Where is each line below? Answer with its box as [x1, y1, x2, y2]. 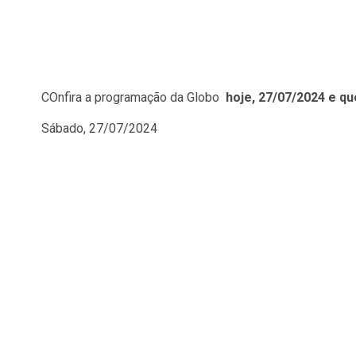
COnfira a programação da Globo [41, 90, 226, 105]
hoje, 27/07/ [226, 90, 296, 105]
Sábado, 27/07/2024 [41, 121, 157, 136]
